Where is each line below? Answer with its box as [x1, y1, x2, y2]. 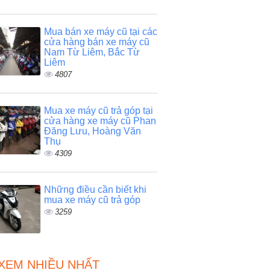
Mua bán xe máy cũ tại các [43, 27, 157, 37]
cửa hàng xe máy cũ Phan [43, 116, 156, 126]
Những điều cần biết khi [43, 184, 146, 195]
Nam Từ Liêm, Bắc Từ [43, 47, 140, 57]
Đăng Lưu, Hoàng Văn [43, 126, 141, 136]
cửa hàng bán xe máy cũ [43, 37, 149, 47]
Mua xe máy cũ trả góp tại [43, 105, 153, 116]
